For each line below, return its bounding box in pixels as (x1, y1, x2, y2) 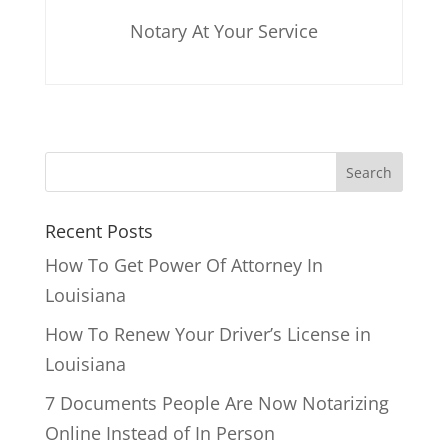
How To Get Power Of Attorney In (44, 252, 323, 277)
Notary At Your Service (129, 18, 318, 43)
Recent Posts (44, 218, 153, 243)
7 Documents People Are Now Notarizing (44, 390, 389, 415)
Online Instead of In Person (44, 420, 275, 445)
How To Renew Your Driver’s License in (44, 321, 371, 346)
